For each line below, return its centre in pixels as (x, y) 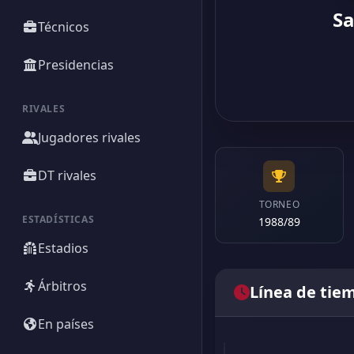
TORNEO (279, 204)
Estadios (63, 248)
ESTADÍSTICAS (58, 219)
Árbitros (62, 286)
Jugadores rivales (89, 137)
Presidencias (76, 65)
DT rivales (67, 175)
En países (66, 324)
